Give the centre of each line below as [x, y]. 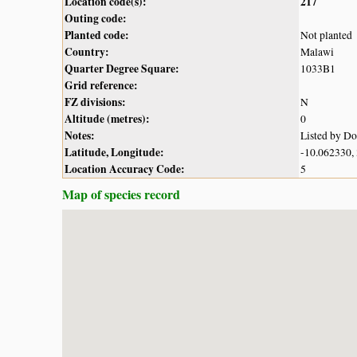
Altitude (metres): [107, 118]
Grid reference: [101, 85]
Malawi [317, 51]
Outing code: [96, 18]
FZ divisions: [95, 102]
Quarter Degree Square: [122, 68]
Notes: [80, 135]
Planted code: [97, 35]
